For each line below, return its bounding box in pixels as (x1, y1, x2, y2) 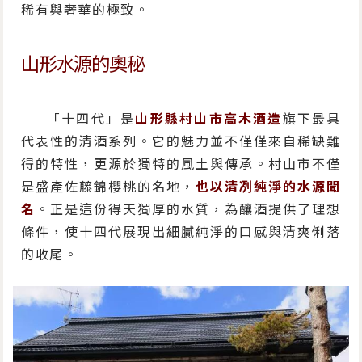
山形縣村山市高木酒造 (135, 110, 283, 127)
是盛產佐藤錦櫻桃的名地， (21, 178, 196, 195)
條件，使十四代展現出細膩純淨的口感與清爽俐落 (21, 223, 341, 240)
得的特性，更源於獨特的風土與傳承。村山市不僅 (21, 155, 341, 172)
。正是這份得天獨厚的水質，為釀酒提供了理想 (36, 200, 341, 217)
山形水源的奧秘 (21, 52, 145, 76)
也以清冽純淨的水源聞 (196, 178, 341, 195)
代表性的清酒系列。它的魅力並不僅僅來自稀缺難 (21, 133, 341, 149)
